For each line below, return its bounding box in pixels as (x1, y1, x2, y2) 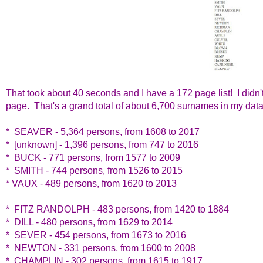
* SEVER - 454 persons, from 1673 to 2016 (6, 230, 186, 240)
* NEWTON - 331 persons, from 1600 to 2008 (6, 242, 195, 253)
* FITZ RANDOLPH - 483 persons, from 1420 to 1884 (6, 204, 229, 214)
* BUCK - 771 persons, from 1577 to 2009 (6, 152, 180, 163)
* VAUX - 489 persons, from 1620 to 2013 (6, 178, 177, 188)
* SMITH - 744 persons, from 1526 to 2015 (6, 165, 183, 176)
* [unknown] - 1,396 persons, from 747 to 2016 (6, 139, 198, 150)
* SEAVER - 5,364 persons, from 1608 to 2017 (6, 126, 200, 137)
